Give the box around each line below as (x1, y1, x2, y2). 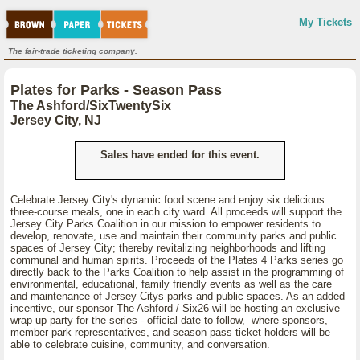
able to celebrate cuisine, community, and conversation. (10, 338, 270, 350)
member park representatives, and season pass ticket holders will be (10, 326, 330, 338)
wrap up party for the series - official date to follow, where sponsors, (10, 314, 328, 326)
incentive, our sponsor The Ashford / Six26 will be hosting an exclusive (10, 302, 340, 314)
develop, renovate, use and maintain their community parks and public (10, 230, 337, 242)
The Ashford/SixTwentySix (10, 99, 171, 112)
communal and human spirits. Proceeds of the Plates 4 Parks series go (10, 254, 343, 266)
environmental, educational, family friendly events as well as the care (10, 278, 332, 290)
